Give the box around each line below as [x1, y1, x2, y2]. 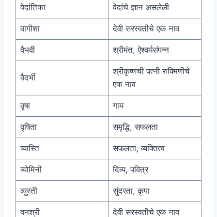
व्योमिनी [20, 165, 42, 175]
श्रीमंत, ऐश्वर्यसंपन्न [112, 45, 169, 55]
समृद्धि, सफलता [112, 122, 158, 132]
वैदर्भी [20, 73, 35, 83]
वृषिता [20, 122, 37, 132]
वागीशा [20, 24, 40, 34]
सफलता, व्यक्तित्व [112, 143, 165, 154]
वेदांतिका [20, 2, 46, 13]
